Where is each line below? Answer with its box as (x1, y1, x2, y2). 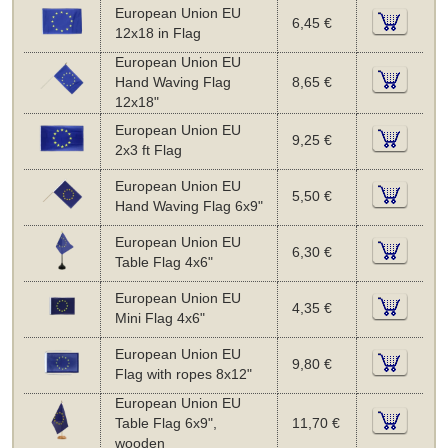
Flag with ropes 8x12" (114, 366, 252, 382)
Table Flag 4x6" (114, 254, 213, 270)
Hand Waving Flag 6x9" (114, 198, 263, 214)
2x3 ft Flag (114, 142, 182, 158)
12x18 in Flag (114, 25, 201, 41)
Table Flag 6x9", (114, 415, 217, 431)
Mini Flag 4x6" (114, 310, 205, 326)
